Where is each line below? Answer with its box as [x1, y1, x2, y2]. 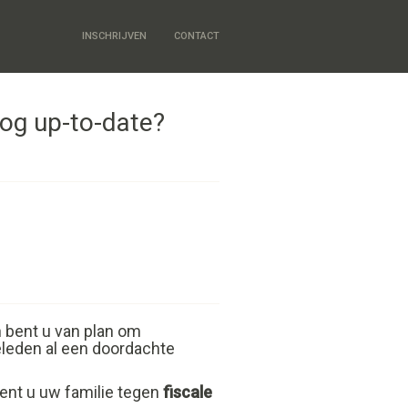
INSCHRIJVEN [82, 30, 147, 42]
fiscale [163, 382, 212, 402]
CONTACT [174, 30, 219, 42]
